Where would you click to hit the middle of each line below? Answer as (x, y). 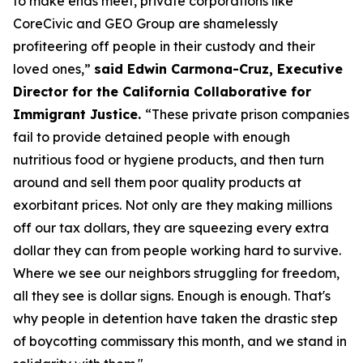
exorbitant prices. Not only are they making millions (173, 205)
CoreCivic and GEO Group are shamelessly (145, 23)
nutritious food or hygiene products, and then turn (169, 160)
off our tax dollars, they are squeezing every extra (171, 228)
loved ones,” (53, 69)
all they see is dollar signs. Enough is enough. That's (172, 296)
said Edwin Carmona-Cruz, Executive (218, 69)
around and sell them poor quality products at (157, 182)
